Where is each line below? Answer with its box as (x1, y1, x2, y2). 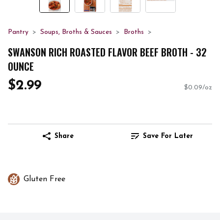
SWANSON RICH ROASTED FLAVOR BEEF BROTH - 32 (8, 44, 207, 59)
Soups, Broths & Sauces (40, 28, 112, 36)
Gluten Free (24, 175, 65, 184)
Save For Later (143, 132, 193, 140)
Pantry (8, 28, 28, 36)
